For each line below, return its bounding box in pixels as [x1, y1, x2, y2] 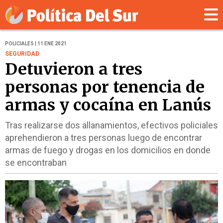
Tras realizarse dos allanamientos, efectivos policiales [5, 120, 218, 131]
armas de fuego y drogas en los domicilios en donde [5, 145, 211, 156]
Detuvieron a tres [5, 59, 142, 80]
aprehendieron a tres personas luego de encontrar [5, 132, 202, 143]
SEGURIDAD [5, 50, 39, 58]
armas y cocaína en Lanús [5, 95, 211, 115]
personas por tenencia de [5, 77, 205, 98]
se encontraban [5, 157, 67, 168]
